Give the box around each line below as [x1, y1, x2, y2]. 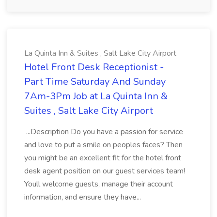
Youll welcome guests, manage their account [24, 179, 173, 189]
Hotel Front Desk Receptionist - [24, 61, 164, 74]
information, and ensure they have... [24, 192, 143, 202]
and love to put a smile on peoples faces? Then [24, 139, 183, 150]
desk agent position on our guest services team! [24, 166, 185, 176]
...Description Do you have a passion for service [24, 126, 183, 137]
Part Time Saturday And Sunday [24, 75, 166, 88]
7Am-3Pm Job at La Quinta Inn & [24, 90, 168, 103]
